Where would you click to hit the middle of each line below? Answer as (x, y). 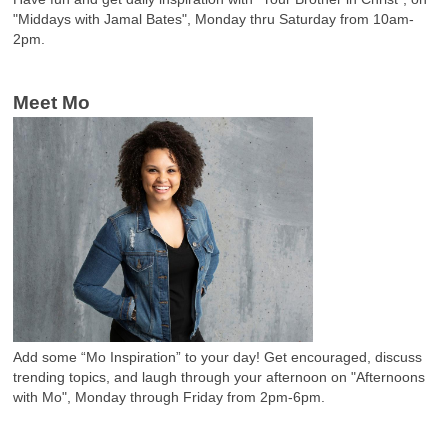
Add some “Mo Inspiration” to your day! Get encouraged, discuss (217, 356)
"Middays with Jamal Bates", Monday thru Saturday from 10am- (213, 18)
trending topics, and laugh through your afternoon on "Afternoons (219, 376)
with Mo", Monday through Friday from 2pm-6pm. (169, 396)
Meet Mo (51, 102)
